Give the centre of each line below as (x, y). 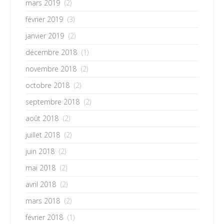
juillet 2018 (43, 135)
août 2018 (42, 118)
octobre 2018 (47, 85)
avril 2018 (41, 184)
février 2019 (44, 19)
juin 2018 (40, 151)
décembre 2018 (51, 52)
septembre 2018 (52, 102)
